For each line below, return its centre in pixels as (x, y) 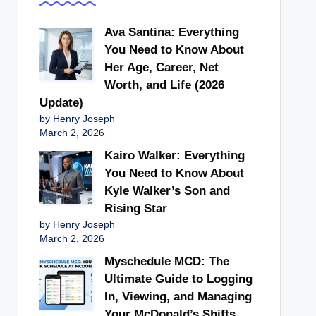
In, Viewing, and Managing (178, 296)
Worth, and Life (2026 (164, 85)
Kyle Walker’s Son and (167, 190)
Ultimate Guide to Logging (178, 279)
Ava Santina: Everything (171, 32)
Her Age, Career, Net (161, 67)
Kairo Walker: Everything (174, 155)
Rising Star (135, 208)
